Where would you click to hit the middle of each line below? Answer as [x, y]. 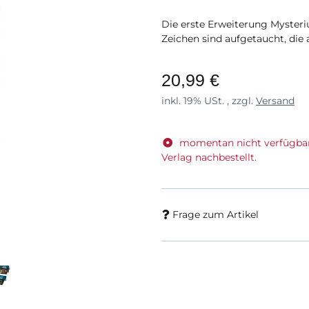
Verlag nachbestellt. [209, 157]
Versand [275, 100]
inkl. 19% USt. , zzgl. [209, 100]
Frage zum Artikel [216, 214]
